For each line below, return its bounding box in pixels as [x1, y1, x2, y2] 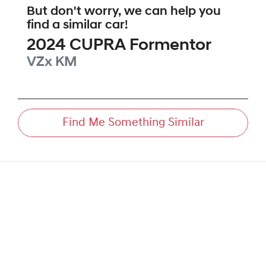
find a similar [27, 19, 105, 32]
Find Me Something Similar [62, 117, 204, 129]
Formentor [129, 37, 211, 55]
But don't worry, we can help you [27, 5, 221, 18]
